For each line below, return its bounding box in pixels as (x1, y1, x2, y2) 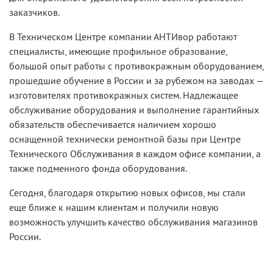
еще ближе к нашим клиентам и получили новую (9, 201, 219, 214)
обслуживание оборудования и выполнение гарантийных (9, 104, 259, 116)
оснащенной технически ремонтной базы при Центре (9, 133, 241, 146)
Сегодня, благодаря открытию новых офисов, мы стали (9, 186, 246, 199)
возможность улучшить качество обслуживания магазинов (9, 216, 258, 229)
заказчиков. (9, 6, 60, 19)
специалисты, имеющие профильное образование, (9, 45, 227, 58)
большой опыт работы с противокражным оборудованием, (9, 60, 264, 73)
